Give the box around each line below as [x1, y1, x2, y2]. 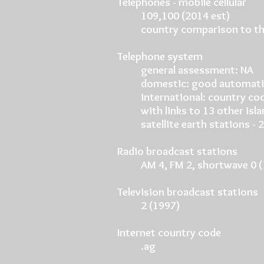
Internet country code [117, 226, 221, 239]
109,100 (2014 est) [141, 9, 230, 22]
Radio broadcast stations [117, 144, 237, 158]
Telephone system [117, 49, 203, 63]
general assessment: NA [141, 63, 253, 77]
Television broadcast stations [117, 185, 258, 199]
